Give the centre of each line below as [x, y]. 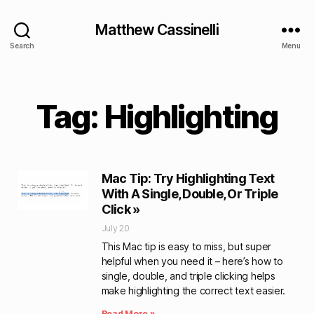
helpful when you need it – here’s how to [192, 261]
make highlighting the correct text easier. [193, 291]
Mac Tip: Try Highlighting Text [188, 178]
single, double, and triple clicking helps [188, 276]
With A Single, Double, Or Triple [190, 194]
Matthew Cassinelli [157, 29]
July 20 [115, 228]
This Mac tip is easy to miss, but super [186, 246]
